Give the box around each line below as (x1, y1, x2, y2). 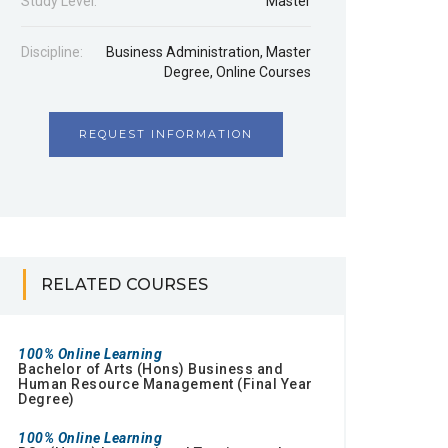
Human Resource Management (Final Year (18, 376, 313, 393)
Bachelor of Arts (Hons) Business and (18, 361, 283, 378)
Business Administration (106, 44, 260, 61)
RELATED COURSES (41, 275, 208, 295)
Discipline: (21, 44, 83, 61)
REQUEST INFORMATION (79, 127, 253, 142)
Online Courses (216, 64, 311, 81)
